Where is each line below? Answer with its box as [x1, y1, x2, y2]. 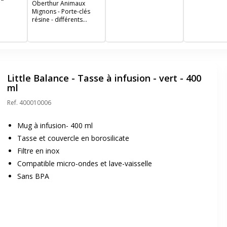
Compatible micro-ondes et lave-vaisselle [17, 159, 152, 168]
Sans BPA [17, 171, 49, 181]
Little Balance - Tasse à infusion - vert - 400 [7, 72, 201, 84]
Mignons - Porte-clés [32, 7, 90, 16]
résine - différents [32, 15, 83, 24]
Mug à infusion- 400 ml [17, 121, 93, 130]
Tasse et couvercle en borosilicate [17, 133, 129, 143]
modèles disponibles [32, 23, 93, 32]
